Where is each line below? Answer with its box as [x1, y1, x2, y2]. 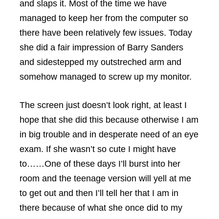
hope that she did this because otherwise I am [20, 115, 198, 125]
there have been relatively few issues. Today [20, 28, 192, 38]
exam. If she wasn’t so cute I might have [20, 144, 176, 154]
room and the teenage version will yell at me [20, 174, 191, 183]
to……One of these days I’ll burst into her [20, 159, 180, 169]
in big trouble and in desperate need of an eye [20, 130, 198, 139]
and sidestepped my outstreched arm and [20, 57, 181, 67]
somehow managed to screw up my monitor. [20, 72, 192, 82]
